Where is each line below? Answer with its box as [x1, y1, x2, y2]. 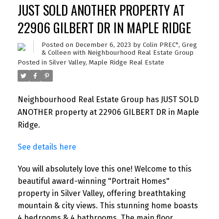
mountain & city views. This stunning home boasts [17, 200, 198, 210]
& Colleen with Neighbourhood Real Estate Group [41, 48, 194, 57]
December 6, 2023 [75, 41, 131, 49]
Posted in [17, 58, 47, 66]
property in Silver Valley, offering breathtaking [17, 188, 186, 198]
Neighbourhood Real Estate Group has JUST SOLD [17, 94, 199, 104]
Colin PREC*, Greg [142, 41, 197, 49]
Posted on [41, 41, 75, 49]
